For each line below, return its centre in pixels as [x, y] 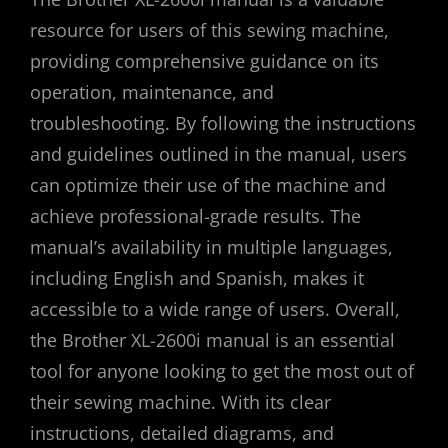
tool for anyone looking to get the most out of [222, 370]
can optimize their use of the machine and [208, 184]
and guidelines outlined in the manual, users [218, 153]
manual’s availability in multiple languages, [211, 246]
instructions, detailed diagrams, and [182, 432]
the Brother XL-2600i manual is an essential [212, 339]
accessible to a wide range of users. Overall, [215, 308]
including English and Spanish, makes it [197, 277]
